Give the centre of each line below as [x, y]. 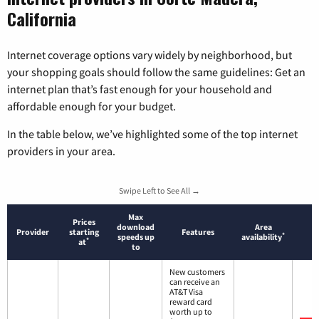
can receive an [195, 282]
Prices [84, 222]
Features [198, 232]
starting [84, 232]
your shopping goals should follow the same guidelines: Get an [156, 72]
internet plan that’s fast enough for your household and [140, 89]
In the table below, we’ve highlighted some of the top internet [152, 134]
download [136, 227]
